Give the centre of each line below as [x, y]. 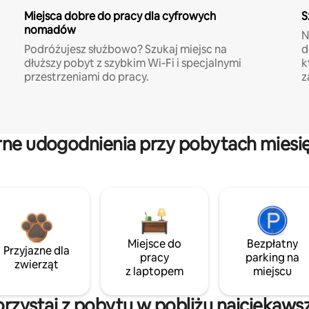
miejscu [273, 271]
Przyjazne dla [36, 250]
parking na [273, 257]
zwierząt [36, 264]
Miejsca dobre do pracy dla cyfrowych [120, 16]
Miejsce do [154, 243]
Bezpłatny [273, 243]
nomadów [50, 30]
